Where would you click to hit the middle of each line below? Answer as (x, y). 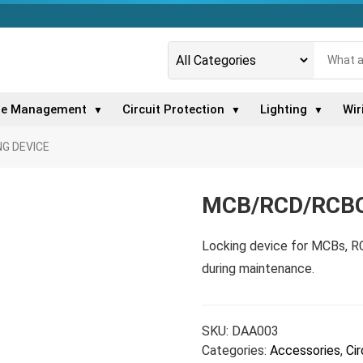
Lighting (283, 109)
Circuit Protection (173, 109)
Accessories (305, 350)
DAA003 (255, 331)
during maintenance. (258, 269)
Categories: (235, 350)
